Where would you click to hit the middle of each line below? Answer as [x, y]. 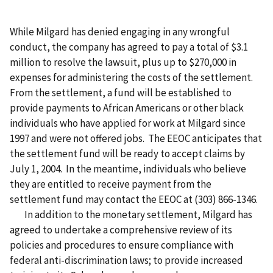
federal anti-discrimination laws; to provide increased [126, 261]
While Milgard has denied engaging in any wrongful [120, 32]
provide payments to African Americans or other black [127, 108]
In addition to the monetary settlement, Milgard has [131, 215]
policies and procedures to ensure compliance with [122, 245]
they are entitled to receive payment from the [111, 184]
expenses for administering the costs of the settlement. [132, 78]
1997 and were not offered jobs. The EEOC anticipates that [136, 139]
